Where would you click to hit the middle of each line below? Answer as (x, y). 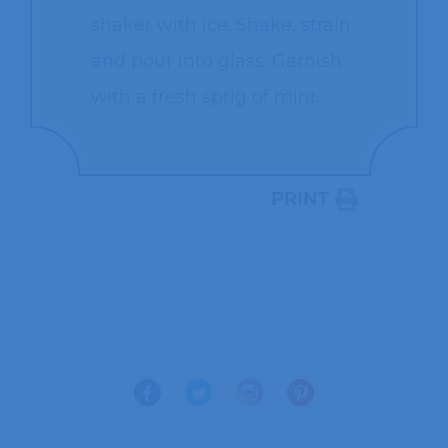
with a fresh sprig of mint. (205, 97)
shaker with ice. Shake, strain (220, 25)
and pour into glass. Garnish (216, 61)
